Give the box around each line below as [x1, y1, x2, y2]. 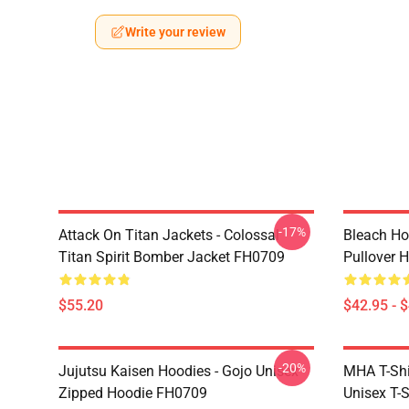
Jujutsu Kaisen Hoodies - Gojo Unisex [58, 362, 299, 380]
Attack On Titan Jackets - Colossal [58, 226, 279, 244]
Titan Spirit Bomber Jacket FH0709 [58, 248, 285, 266]
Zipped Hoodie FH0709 [58, 384, 207, 402]
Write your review [125, 25, 225, 39]
